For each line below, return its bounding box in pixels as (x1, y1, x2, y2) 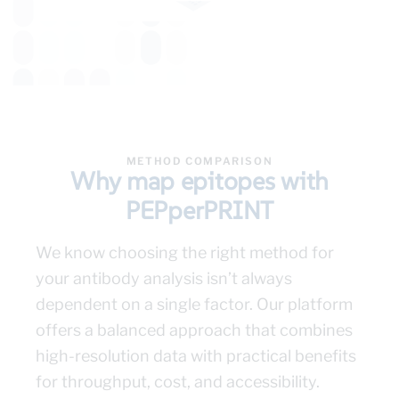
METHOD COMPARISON (126, 155, 273, 168)
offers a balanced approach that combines (36, 321, 353, 340)
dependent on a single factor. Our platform (36, 295, 353, 314)
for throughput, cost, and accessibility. (36, 372, 320, 392)
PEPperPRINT (126, 195, 273, 227)
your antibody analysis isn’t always (36, 269, 292, 289)
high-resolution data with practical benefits (36, 346, 356, 366)
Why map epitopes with (69, 166, 330, 198)
